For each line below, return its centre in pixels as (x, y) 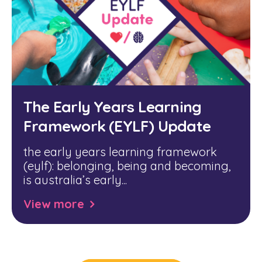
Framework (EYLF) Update (117, 126)
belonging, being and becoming (143, 166)
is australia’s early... (75, 180)
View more (54, 204)
